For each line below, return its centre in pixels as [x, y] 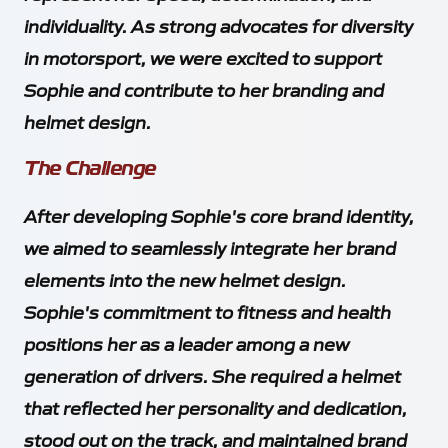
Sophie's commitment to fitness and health [207, 311]
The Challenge [90, 168]
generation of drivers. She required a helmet [212, 375]
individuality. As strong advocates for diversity [218, 25]
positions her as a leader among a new [186, 343]
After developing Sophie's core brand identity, [219, 215]
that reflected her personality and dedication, [215, 407]
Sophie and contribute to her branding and [204, 89]
